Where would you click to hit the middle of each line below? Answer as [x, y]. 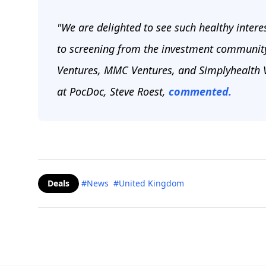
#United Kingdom [149, 183]
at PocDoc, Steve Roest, [113, 92]
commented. [200, 92]
